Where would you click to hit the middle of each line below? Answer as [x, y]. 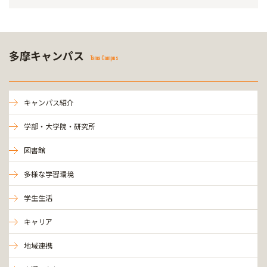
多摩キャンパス [46, 55]
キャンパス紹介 [49, 102]
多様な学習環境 [49, 174]
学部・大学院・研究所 [60, 126]
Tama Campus [104, 58]
